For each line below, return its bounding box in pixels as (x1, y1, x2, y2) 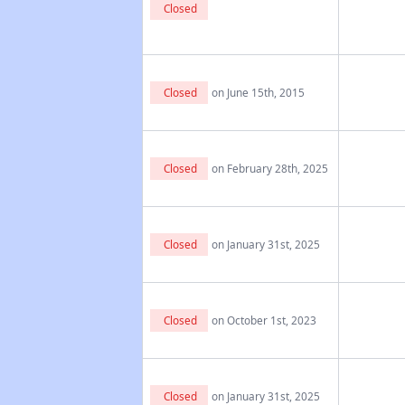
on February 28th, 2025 (211, 161, 328, 175)
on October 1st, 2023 (211, 313, 316, 327)
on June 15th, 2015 (211, 85, 305, 99)
